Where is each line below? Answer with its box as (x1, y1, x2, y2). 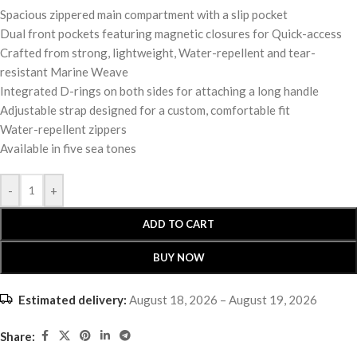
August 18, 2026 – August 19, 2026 (127, 292, 317, 308)
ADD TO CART (143, 218, 214, 231)
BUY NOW (152, 251, 205, 265)
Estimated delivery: (18, 292, 127, 308)
